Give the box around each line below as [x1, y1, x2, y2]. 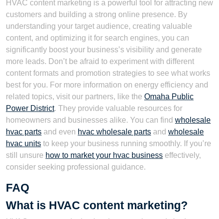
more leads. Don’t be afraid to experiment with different [6, 57, 194, 66]
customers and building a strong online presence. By [6, 10, 187, 19]
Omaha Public [144, 92, 194, 101]
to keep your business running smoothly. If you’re [41, 139, 211, 148]
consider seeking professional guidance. [6, 163, 146, 172]
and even [42, 128, 78, 136]
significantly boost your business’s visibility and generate [6, 45, 202, 54]
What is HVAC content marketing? [6, 199, 188, 212]
